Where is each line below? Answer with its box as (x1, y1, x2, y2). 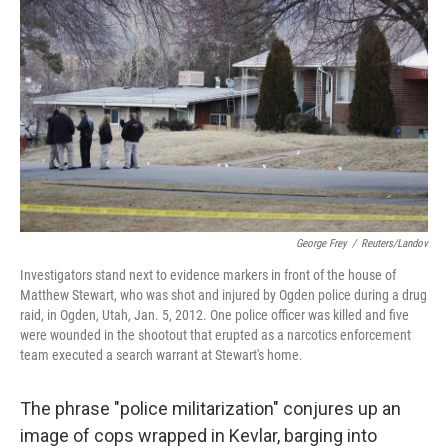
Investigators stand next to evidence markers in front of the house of (20, 266, 396, 283)
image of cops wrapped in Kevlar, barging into (20, 424, 377, 446)
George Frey (296, 236, 347, 250)
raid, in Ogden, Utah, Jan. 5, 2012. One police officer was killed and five (20, 306, 409, 323)
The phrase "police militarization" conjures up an (20, 397, 401, 419)
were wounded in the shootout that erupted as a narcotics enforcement (20, 326, 411, 343)
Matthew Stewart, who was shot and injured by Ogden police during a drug (20, 286, 427, 303)
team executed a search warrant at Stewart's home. (20, 346, 303, 363)
